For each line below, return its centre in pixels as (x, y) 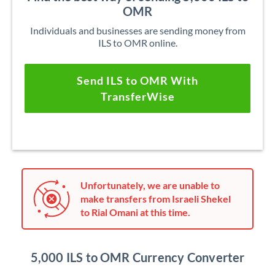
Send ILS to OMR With (137, 80)
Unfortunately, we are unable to (150, 185)
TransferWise (137, 96)
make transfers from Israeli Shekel (156, 199)
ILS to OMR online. (137, 43)
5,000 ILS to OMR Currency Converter (137, 257)
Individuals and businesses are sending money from (137, 30)
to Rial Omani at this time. (135, 212)
